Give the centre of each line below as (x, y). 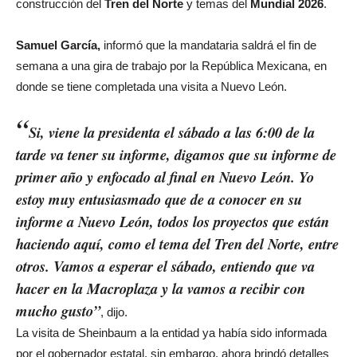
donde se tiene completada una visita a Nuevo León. (151, 86)
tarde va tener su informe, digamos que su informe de (176, 154)
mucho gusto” (58, 310)
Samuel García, (60, 45)
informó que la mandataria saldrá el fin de (210, 45)
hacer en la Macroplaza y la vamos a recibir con (161, 288)
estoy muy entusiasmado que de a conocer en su (159, 199)
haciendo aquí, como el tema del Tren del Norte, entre (177, 243)
